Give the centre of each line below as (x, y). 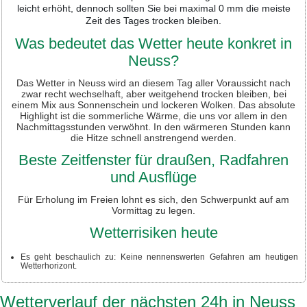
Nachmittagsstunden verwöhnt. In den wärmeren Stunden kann (153, 126)
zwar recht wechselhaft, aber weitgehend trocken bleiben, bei (153, 94)
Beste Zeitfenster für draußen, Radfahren (153, 160)
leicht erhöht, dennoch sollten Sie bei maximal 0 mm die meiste (153, 8)
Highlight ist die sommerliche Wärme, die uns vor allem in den (153, 115)
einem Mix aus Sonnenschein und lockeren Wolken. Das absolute (153, 105)
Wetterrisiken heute (153, 232)
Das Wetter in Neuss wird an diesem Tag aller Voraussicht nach (153, 83)
